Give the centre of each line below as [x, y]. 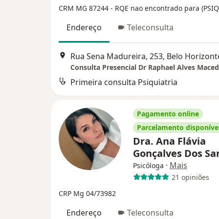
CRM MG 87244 [85, 8]
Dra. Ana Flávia [169, 141]
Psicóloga [148, 166]
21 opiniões [190, 177]
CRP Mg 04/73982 [87, 194]
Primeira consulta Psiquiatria [124, 82]
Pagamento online [168, 114]
